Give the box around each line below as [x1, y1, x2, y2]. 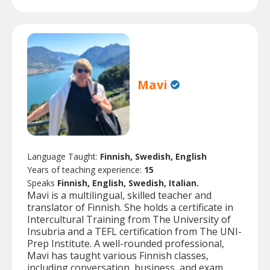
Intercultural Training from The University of [27, 213, 231, 227]
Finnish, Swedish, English [100, 151, 207, 163]
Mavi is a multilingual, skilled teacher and [27, 189, 212, 202]
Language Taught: [27, 151, 100, 163]
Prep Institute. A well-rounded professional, [27, 237, 224, 251]
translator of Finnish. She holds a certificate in [27, 201, 233, 215]
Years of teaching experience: [27, 164, 144, 176]
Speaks [27, 177, 57, 189]
